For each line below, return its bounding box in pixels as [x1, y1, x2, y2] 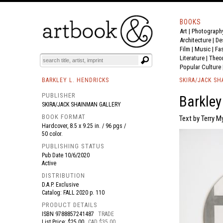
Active [42, 160, 56, 167]
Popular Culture [180, 63, 221, 71]
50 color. [42, 130, 63, 137]
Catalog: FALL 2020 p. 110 [42, 189, 109, 196]
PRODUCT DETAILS [42, 201, 98, 209]
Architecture [180, 36, 211, 44]
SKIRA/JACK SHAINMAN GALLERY [42, 101, 121, 108]
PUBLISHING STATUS [42, 142, 105, 150]
